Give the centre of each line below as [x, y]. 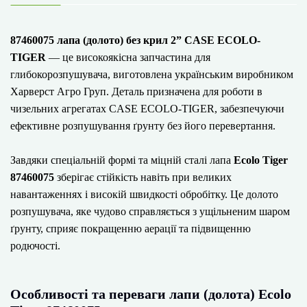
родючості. [35, 246]
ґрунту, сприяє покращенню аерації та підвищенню [131, 229]
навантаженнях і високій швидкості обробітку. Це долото [144, 194]
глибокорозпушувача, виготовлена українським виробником [152, 74]
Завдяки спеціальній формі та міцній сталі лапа [122, 160]
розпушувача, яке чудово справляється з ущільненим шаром [150, 211]
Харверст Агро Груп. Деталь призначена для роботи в [136, 91]
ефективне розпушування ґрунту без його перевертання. [143, 126]
